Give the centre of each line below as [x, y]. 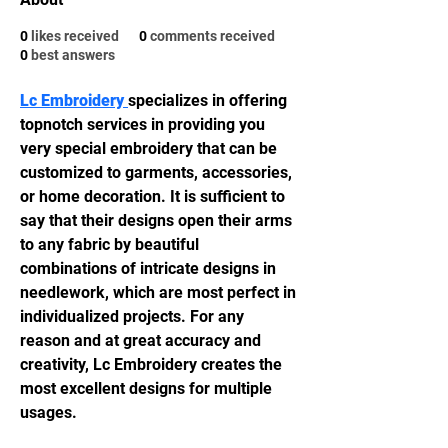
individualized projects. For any [134, 316]
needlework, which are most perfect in [160, 292]
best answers [73, 55]
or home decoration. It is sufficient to [154, 196]
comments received [212, 36]
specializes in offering [209, 100]
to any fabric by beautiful [111, 244]
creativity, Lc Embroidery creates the [153, 364]
